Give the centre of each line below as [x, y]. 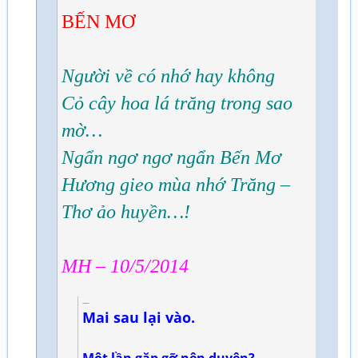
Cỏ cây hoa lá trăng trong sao [177, 103]
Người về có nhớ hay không [168, 76]
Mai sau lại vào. [139, 317]
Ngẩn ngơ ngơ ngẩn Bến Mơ [171, 157]
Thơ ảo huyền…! [126, 212]
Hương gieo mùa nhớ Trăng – [176, 185]
